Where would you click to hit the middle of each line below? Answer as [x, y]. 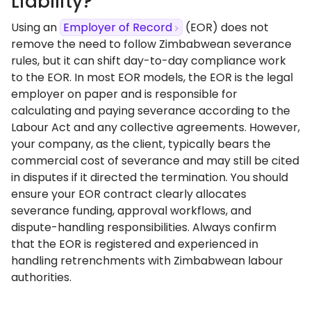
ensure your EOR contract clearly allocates [129, 194]
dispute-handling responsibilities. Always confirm [144, 227]
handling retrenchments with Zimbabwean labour [147, 261]
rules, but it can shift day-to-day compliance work [149, 61]
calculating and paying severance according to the [151, 111]
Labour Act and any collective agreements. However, [155, 127]
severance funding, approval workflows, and [131, 211]
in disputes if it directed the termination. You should [150, 177]
